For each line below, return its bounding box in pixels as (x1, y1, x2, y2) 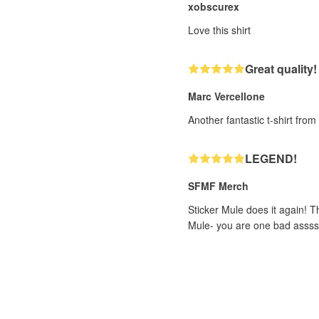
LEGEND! (245, 150, 297, 167)
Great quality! (245, 61, 317, 77)
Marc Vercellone (188, 89, 265, 103)
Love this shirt (188, 23, 251, 37)
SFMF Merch (188, 179, 249, 193)
